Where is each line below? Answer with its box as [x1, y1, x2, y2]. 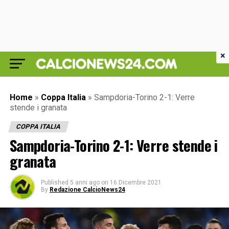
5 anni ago [70, 179, 100, 186]
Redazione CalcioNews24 [49, 186, 125, 193]
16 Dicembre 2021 [109, 179, 162, 186]
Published [40, 179, 68, 186]
